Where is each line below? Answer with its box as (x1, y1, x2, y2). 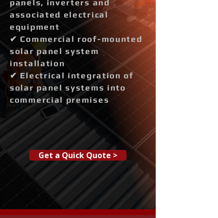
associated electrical (10, 10, 109, 19)
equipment (10, 22, 60, 32)
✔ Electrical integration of (10, 71, 134, 80)
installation (10, 58, 65, 68)
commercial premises (10, 95, 109, 105)
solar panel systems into (10, 83, 126, 92)
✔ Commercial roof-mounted (10, 34, 143, 44)
